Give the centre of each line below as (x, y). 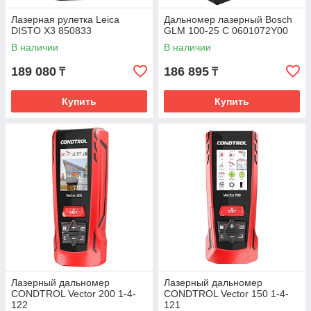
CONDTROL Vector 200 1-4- (74, 294)
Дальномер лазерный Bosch (228, 19)
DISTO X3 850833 (51, 31)
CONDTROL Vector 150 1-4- (226, 294)
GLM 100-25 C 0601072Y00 (226, 31)
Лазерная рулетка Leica (65, 19)
